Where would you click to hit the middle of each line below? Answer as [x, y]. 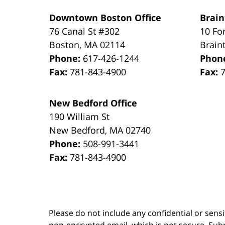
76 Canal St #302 [85, 31]
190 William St [80, 116]
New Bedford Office [93, 103]
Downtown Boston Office [105, 17]
